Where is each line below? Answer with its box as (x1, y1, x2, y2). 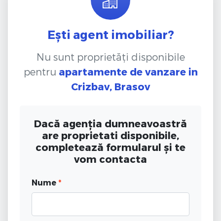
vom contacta (74, 152, 147, 165)
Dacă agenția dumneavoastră (34, 117, 187, 129)
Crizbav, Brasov (71, 80, 150, 92)
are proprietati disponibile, (42, 129, 179, 141)
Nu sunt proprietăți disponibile (36, 50, 185, 63)
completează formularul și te (36, 141, 185, 153)
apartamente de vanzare (58, 65, 186, 77)
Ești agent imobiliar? (47, 27, 174, 41)
